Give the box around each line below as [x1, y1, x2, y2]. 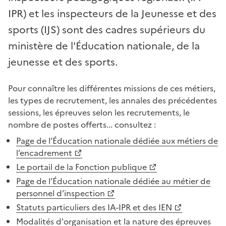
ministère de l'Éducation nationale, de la [8, 38, 200, 53]
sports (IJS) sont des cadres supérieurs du [8, 22, 205, 37]
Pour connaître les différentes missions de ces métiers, [8, 82, 215, 94]
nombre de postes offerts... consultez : [8, 118, 156, 131]
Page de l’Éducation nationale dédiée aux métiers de [16, 134, 218, 147]
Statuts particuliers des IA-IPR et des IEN [16, 201, 172, 213]
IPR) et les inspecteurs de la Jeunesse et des [8, 6, 216, 21]
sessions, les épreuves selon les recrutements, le [8, 106, 190, 119]
